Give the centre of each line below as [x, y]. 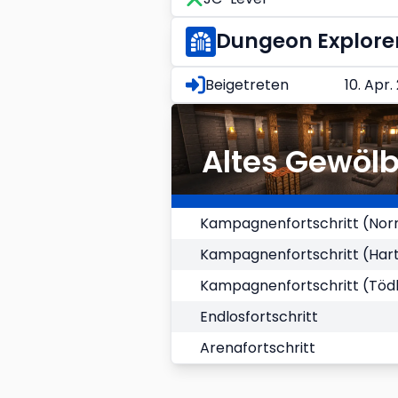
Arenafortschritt [258, 347]
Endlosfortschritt [259, 316]
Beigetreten [247, 84]
